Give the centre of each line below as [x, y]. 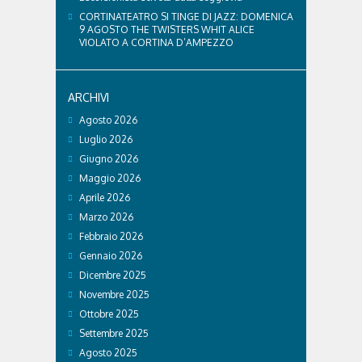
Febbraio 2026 [111, 236]
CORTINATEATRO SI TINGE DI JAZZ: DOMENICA [186, 16]
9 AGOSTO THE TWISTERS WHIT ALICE [167, 29]
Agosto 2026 [108, 120]
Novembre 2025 [114, 294]
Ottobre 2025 [109, 314]
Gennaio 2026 [111, 255]
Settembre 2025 [114, 333]
